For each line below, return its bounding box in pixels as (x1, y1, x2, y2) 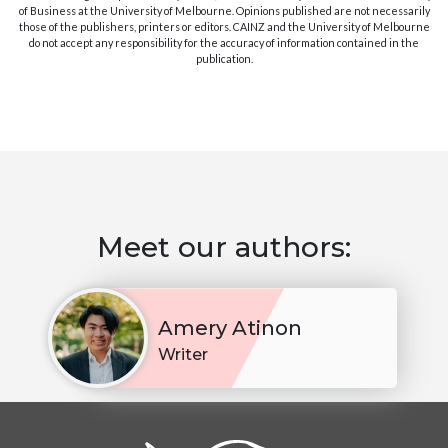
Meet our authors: (97, 230, 351, 265)
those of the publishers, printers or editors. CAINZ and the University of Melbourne (18, 20, 430, 34)
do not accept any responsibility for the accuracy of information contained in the (29, 36, 419, 50)
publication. (195, 52, 253, 66)
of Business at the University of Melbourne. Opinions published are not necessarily (18, 4, 430, 18)
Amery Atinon (158, 316, 302, 341)
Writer (158, 345, 208, 365)
